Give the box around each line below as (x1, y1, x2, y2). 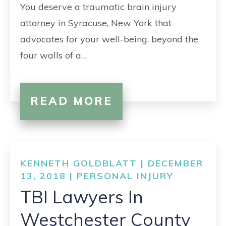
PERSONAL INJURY (77, 170, 174, 182)
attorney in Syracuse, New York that (20, 17, 172, 29)
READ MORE (30, 94, 112, 108)
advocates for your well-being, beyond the (20, 33, 198, 45)
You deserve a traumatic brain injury (20, 1, 177, 13)
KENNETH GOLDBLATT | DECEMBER (20, 157, 203, 169)
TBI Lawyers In (20, 186, 143, 208)
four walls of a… (20, 49, 87, 61)
